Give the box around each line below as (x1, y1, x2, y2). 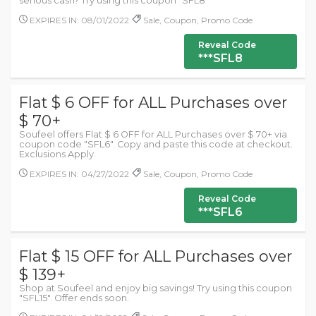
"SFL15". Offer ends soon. (19, 293, 129, 303)
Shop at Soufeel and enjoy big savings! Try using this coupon (19, 283, 292, 293)
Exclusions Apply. (19, 149, 96, 159)
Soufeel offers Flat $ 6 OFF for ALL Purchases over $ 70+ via (19, 129, 287, 140)
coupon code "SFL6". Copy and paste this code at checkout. (19, 139, 293, 150)
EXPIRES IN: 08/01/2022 (28, 15, 129, 25)
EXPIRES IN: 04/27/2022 (28, 169, 129, 179)
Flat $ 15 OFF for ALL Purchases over (19, 247, 292, 265)
